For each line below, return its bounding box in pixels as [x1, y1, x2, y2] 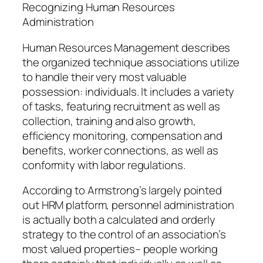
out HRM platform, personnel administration [22, 197, 234, 213]
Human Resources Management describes [22, 39, 231, 55]
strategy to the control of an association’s [22, 227, 226, 242]
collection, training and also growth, [22, 113, 197, 129]
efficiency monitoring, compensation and [22, 127, 223, 143]
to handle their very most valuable [22, 69, 187, 85]
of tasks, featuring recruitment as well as [22, 98, 220, 114]
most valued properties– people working [22, 241, 218, 257]
